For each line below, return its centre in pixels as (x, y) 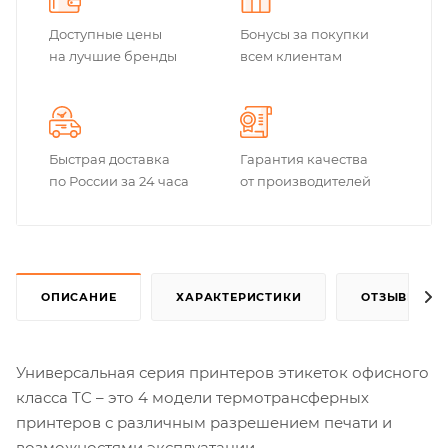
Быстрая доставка (109, 159)
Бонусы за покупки (304, 34)
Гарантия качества (304, 159)
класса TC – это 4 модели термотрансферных (192, 398)
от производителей (305, 181)
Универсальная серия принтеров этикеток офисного (222, 373)
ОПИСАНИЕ (79, 297)
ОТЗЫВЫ (390, 297)
